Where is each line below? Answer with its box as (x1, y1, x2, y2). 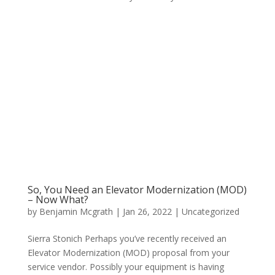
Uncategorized (181, 205, 239, 217)
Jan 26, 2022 (122, 205, 172, 217)
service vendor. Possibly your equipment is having (27, 260, 224, 273)
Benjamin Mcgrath (39, 205, 113, 217)
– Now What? (27, 192, 88, 206)
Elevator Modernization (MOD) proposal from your (27, 246, 230, 258)
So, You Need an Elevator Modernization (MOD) (27, 182, 247, 196)
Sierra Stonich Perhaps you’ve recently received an (27, 232, 227, 244)
